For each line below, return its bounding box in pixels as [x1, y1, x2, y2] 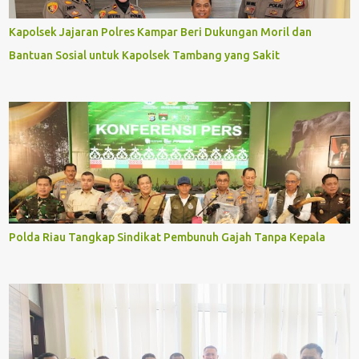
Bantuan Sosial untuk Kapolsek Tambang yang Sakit [9, 48, 280, 62]
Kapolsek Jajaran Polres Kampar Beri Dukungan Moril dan [9, 25, 313, 38]
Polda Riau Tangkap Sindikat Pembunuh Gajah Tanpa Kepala [9, 230, 326, 244]
